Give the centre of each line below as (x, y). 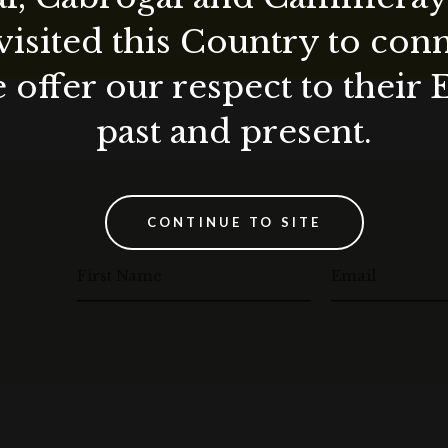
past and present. (234, 132)
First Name (119, 276)
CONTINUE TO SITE (234, 222)
